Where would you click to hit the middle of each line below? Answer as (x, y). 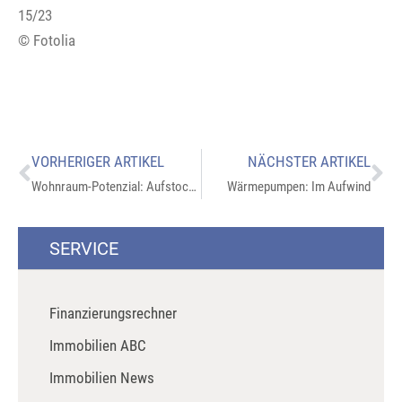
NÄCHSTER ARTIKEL (309, 161)
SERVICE (84, 249)
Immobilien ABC (98, 345)
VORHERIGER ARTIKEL (98, 161)
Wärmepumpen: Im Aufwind (299, 186)
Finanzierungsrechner (113, 313)
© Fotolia (47, 40)
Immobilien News (102, 377)
